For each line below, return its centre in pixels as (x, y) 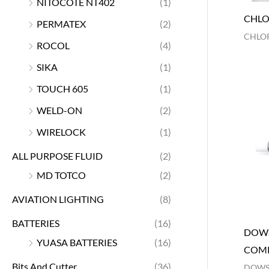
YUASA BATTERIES (77, 242)
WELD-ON (59, 110)
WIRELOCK (61, 131)
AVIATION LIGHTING (58, 199)
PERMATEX (61, 23)
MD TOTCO (61, 175)
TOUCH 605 (62, 88)
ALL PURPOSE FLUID (57, 156)
